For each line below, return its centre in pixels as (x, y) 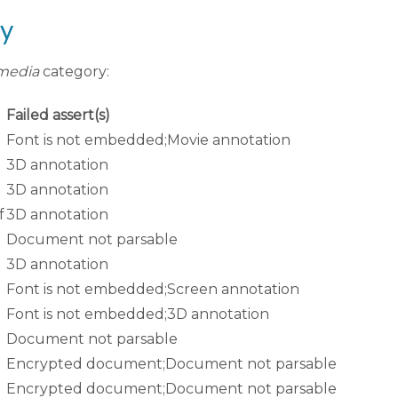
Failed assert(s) (58, 115)
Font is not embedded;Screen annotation (153, 290)
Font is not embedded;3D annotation (138, 314)
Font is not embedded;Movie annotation (148, 140)
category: (74, 72)
